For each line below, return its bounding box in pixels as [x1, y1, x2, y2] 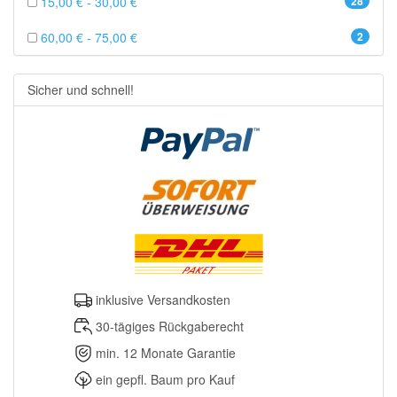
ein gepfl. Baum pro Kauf [96, 370, 235, 388]
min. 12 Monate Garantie [96, 344, 236, 362]
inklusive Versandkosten [96, 291, 230, 308]
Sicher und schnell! [27, 81, 134, 98]
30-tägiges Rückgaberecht [96, 317, 244, 335]
